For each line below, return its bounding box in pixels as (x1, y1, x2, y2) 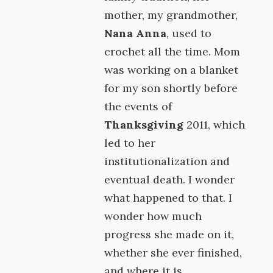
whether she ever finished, (104, 246, 243, 260)
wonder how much (104, 209, 202, 223)
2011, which (183, 118, 246, 132)
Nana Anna (104, 26, 167, 40)
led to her (104, 136, 156, 150)
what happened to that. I (104, 191, 233, 205)
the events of (104, 99, 172, 113)
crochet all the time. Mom (104, 44, 241, 58)
